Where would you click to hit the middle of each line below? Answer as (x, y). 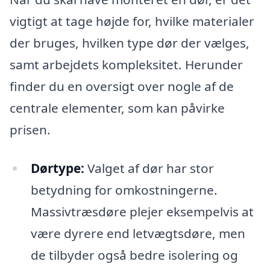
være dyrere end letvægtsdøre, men (138, 233)
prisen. (30, 130)
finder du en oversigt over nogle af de (122, 86)
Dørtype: (57, 168)
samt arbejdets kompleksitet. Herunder (126, 65)
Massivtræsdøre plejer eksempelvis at (142, 211)
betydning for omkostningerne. (124, 190)
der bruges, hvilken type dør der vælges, (130, 43)
